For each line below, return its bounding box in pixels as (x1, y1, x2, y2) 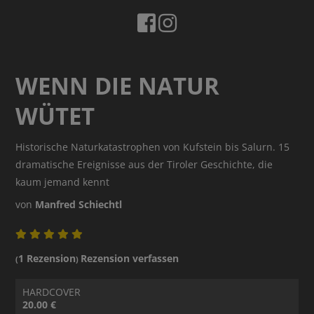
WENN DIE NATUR (15, 70, 220, 102)
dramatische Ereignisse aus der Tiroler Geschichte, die (15, 158, 273, 172)
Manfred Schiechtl (35, 198, 123, 212)
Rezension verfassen (81, 252, 179, 266)
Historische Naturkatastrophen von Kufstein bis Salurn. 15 (15, 140, 290, 154)
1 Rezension (18, 252, 76, 266)
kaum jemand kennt (15, 175, 110, 189)
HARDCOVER (22, 285, 84, 299)
